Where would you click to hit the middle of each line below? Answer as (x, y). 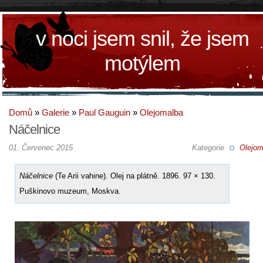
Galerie (55, 112)
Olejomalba (161, 112)
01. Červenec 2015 (41, 147)
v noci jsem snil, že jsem (142, 38)
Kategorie (209, 147)
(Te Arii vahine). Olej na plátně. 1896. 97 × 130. (134, 176)
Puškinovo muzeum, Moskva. (70, 191)
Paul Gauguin (104, 112)
